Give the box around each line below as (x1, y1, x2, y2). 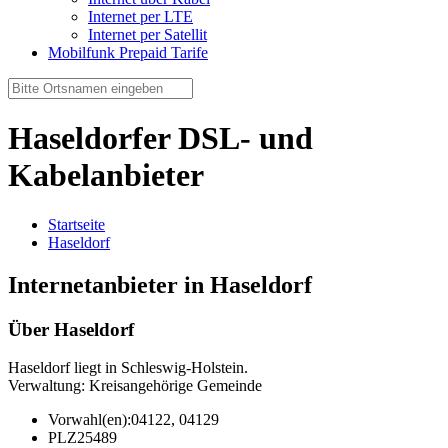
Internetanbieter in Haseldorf (8, 271, 312, 298)
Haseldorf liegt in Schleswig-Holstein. (8, 359, 248, 377)
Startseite (48, 215, 105, 233)
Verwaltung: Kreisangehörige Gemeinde (8, 377, 262, 395)
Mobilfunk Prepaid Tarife (48, 44, 208, 61)
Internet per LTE (88, 8, 193, 25)
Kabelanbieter (8, 157, 204, 194)
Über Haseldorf (8, 318, 134, 340)
